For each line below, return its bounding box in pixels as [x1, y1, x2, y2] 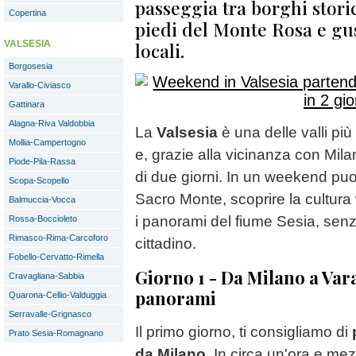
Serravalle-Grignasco [9, 309, 91, 319]
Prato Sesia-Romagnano [9, 328, 103, 338]
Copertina [9, 8, 46, 17]
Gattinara [9, 99, 44, 109]
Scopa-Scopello [9, 176, 69, 185]
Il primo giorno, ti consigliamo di [135, 323, 352, 340]
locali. [135, 38, 184, 63]
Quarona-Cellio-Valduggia [9, 290, 106, 300]
